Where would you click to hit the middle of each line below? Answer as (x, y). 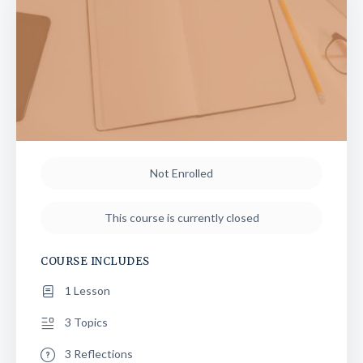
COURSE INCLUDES (95, 261)
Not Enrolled (181, 173)
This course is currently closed (181, 217)
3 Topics (86, 322)
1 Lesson (88, 290)
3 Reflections (99, 353)
